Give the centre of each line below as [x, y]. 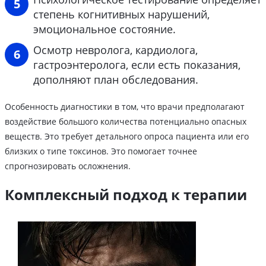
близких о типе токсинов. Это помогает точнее [101, 151]
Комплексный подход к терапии [126, 195]
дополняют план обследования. [116, 80]
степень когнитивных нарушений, [121, 15]
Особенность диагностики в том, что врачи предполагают [125, 107]
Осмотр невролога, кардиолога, [115, 50]
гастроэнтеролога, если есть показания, [137, 65]
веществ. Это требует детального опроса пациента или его [127, 137]
